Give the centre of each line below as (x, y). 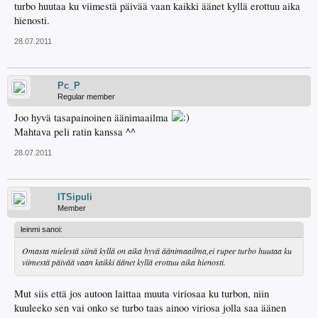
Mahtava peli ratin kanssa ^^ (75, 132)
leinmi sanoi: (42, 229)
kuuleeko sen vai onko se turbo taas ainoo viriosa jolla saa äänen (150, 307)
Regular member (86, 97)
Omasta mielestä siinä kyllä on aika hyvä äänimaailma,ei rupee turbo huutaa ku (157, 251)
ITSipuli (75, 197)
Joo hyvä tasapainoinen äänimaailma (93, 117)
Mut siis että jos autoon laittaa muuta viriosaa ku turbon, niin (142, 293)
